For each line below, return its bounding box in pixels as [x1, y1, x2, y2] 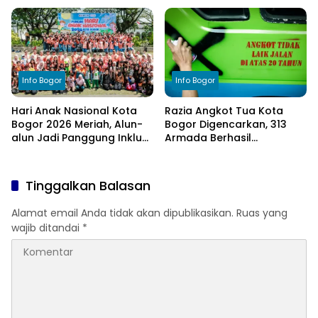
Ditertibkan [165, 144, 221, 159]
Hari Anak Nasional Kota [11, 104, 137, 119]
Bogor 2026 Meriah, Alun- [11, 117, 143, 132]
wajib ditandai [11, 221, 82, 236]
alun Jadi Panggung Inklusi [11, 131, 150, 146]
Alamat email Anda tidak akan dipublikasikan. [11, 206, 234, 221]
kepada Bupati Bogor [165, 6, 276, 21]
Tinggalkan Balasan [26, 177, 150, 195]
